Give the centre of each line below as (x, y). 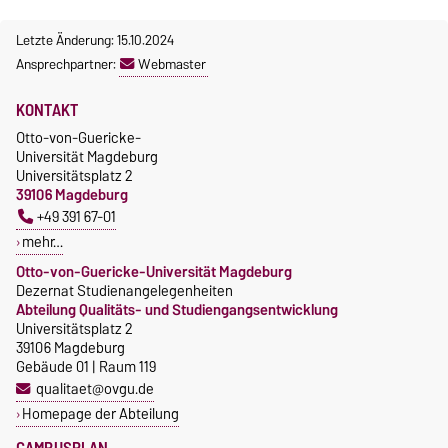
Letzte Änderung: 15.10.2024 (95, 39)
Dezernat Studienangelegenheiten (124, 290)
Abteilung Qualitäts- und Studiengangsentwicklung (177, 309)
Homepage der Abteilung (100, 413)
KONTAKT (47, 109)
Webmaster (172, 63)
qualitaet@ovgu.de (94, 388)
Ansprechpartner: (67, 63)
